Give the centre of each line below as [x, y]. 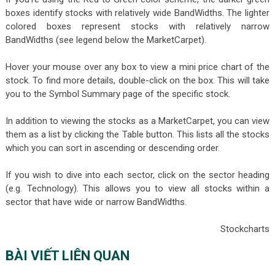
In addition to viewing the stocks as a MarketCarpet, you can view [137, 121]
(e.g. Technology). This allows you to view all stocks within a [137, 188]
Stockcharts [245, 229]
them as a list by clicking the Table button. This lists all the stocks [137, 134]
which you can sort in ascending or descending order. [112, 148]
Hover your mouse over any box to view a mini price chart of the [137, 67]
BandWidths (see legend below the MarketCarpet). [106, 40]
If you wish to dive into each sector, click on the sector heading [137, 175]
